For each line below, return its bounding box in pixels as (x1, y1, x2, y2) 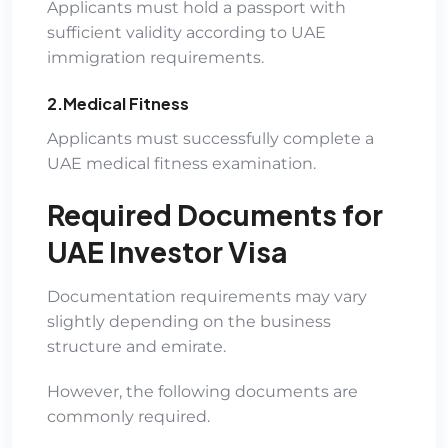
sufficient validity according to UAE (47, 22, 326, 42)
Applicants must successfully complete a (47, 128, 374, 148)
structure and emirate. (47, 336, 226, 356)
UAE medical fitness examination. (47, 153, 316, 173)
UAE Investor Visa (47, 233, 287, 269)
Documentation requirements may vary (47, 286, 367, 306)
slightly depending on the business (47, 311, 331, 331)
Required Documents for (47, 196, 383, 232)
